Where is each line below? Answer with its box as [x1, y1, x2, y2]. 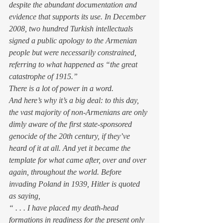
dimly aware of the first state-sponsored [9, 120, 134, 128]
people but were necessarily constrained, [9, 48, 138, 57]
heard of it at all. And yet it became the [9, 144, 132, 152]
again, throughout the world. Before [9, 168, 123, 176]
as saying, [9, 192, 40, 200]
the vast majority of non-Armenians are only [9, 108, 149, 116]
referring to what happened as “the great [9, 60, 139, 69]
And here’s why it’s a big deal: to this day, [9, 96, 141, 105]
